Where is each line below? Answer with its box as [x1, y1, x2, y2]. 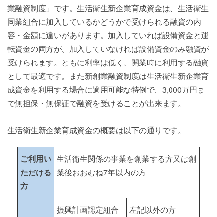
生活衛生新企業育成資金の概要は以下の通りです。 [7, 124, 186, 136]
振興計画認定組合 [57, 204, 119, 215]
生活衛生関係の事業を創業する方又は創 [57, 153, 196, 164]
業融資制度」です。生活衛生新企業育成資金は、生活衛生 [7, 2, 209, 14]
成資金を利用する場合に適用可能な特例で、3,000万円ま [7, 84, 205, 95]
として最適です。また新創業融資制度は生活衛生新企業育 [7, 70, 209, 81]
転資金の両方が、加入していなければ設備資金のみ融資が [7, 43, 209, 54]
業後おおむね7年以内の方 [57, 167, 146, 178]
